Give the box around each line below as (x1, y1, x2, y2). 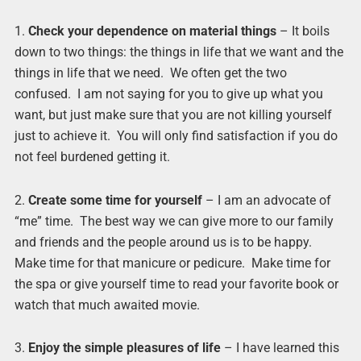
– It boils (276, 23, 330, 39)
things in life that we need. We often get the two (14, 65, 287, 81)
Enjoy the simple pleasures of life (27, 339, 221, 355)
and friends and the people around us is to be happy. (14, 234, 315, 250)
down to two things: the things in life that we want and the (14, 44, 343, 60)
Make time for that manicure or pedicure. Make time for (14, 255, 330, 271)
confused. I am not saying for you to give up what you (14, 86, 323, 102)
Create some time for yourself (27, 192, 202, 208)
